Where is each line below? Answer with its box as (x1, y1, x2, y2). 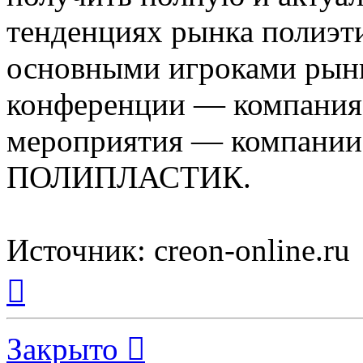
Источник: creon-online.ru (6, 233, 350, 268)
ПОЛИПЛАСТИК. (6, 160, 251, 195)
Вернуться (24, 267, 82, 282)
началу (24, 297, 62, 311)
